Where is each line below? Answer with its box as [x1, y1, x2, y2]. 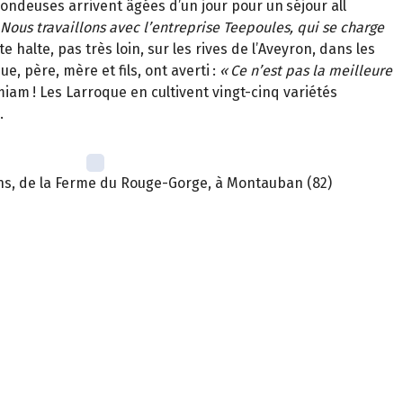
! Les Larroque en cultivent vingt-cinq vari [32, 84, 309, 102]
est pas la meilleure [262, 62, 392, 80]
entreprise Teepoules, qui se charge [151, 19, 384, 37]
